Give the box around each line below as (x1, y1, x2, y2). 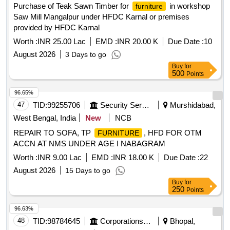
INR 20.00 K (117, 37, 158, 46)
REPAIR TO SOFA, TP (13, 128, 93, 138)
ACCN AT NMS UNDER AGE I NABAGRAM (13, 139, 165, 148)
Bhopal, (168, 217, 195, 226)
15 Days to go (65, 166, 110, 175)
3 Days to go (65, 50, 106, 59)
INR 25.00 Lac (37, 37, 86, 46)
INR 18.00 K (113, 153, 154, 162)
